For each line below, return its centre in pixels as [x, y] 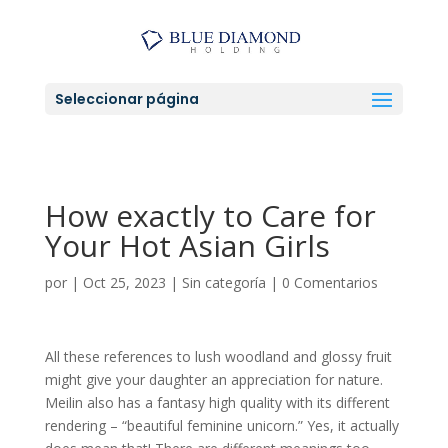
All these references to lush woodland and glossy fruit [218, 356]
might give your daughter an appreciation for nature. [213, 379]
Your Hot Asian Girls [187, 245]
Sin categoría [223, 282]
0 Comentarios [329, 282]
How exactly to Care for [210, 215]
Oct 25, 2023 [124, 282]
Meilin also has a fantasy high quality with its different [217, 402]
